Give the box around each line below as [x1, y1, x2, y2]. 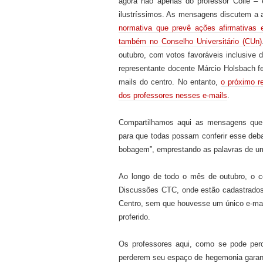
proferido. [119, 212, 150, 221]
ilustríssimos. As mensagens [119, 9, 221, 19]
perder [119, 252, 140, 262]
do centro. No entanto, [140, 77, 221, 86]
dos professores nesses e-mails [119, 90, 227, 100]
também [119, 36, 146, 46]
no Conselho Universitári [150, 36, 235, 46]
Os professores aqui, [119, 239, 193, 248]
